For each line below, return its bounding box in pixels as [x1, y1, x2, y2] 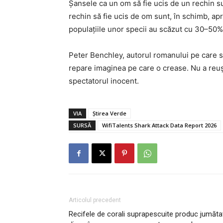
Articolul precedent [69, 197, 121, 204]
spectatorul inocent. [69, 76, 139, 86]
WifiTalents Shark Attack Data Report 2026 [102, 121, 217, 129]
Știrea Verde [93, 110, 126, 117]
